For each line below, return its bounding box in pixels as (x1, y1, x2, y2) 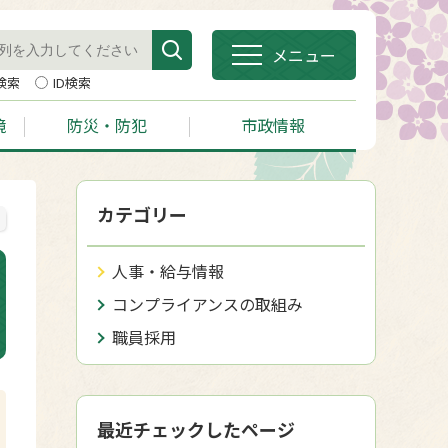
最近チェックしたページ (97, 416, 295, 442)
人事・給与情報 (112, 259, 224, 283)
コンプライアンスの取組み (112, 292, 303, 316)
